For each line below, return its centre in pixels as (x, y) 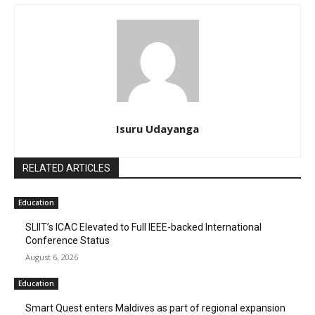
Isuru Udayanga (157, 129)
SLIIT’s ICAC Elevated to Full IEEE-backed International (143, 227)
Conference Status (67, 241)
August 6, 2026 (52, 257)
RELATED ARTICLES (66, 168)
